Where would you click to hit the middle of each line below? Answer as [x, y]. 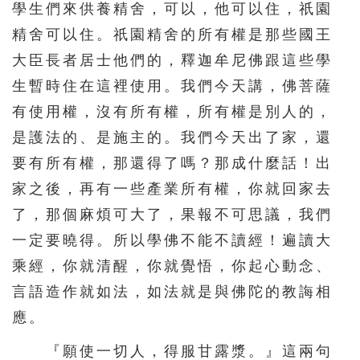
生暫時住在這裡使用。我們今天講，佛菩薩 [172, 86]
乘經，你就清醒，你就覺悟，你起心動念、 [172, 266]
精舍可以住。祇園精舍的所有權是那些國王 [172, 34]
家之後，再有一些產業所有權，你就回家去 [172, 188]
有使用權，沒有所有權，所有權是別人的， [172, 111]
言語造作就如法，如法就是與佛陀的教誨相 [172, 291]
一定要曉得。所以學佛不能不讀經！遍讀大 [172, 240]
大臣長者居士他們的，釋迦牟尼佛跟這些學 [172, 60]
